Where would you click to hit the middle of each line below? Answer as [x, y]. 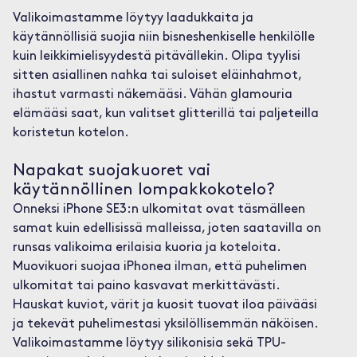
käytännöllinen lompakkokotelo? [143, 190]
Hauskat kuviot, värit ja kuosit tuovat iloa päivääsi [165, 305]
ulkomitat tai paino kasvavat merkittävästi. [146, 286]
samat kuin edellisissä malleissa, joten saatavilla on [167, 229]
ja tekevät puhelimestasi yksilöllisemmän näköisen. [165, 324]
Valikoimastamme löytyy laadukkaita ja [133, 18]
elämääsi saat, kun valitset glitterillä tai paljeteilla [165, 114]
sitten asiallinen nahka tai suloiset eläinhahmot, [157, 76]
